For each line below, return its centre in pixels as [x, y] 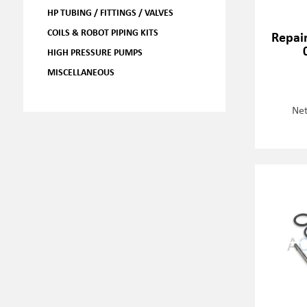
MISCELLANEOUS [81, 72]
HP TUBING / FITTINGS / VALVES [110, 12]
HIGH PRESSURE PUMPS [95, 52]
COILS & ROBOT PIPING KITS [102, 32]
